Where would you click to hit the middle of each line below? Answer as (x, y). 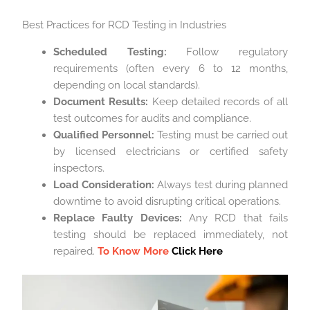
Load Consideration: (104, 184)
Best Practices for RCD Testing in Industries (125, 25)
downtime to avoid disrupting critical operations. (167, 201)
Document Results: (101, 101)
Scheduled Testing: (110, 52)
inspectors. (79, 168)
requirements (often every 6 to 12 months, (171, 68)
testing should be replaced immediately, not (171, 234)
